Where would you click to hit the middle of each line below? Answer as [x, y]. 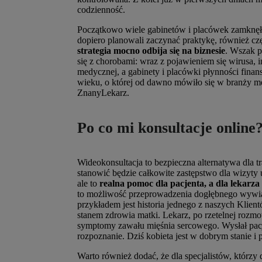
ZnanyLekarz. [103, 92]
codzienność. [101, 9]
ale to [87, 184]
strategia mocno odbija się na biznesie [151, 50]
